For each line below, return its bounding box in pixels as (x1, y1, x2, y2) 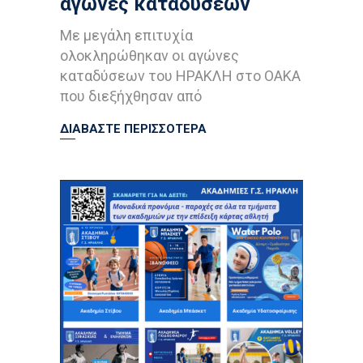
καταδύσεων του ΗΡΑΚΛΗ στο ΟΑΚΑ (60, 67, 301, 85)
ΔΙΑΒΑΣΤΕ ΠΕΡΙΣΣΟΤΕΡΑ (60, 122, 207, 137)
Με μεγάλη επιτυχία (60, 27, 193, 45)
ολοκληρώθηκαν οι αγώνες (60, 47, 239, 65)
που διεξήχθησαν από (60, 88, 202, 105)
